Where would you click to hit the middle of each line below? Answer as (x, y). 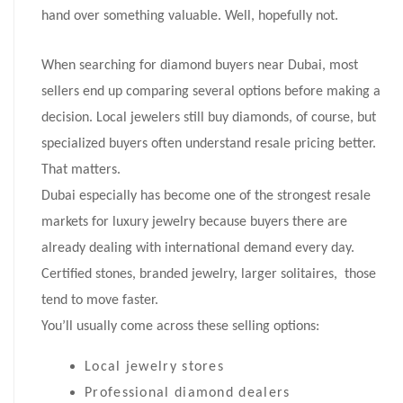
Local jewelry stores (154, 367)
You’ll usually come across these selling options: (180, 327)
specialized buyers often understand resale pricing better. (209, 144)
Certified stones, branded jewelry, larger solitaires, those (209, 275)
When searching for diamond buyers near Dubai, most (200, 66)
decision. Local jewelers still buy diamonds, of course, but (209, 118)
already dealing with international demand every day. (198, 249)
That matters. (81, 170)
